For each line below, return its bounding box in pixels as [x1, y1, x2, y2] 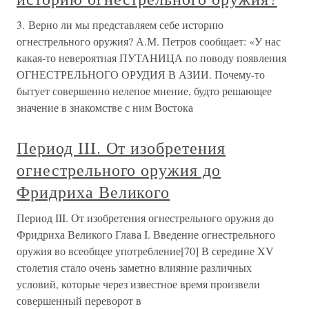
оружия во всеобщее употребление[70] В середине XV [17, 243, 274, 258]
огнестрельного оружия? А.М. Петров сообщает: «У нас [17, 34, 281, 48]
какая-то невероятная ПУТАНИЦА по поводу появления [17, 50, 286, 65]
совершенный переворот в [17, 293, 141, 308]
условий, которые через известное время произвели [17, 277, 260, 291]
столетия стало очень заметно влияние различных [17, 260, 252, 275]
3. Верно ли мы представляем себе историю [17, 17, 223, 32]
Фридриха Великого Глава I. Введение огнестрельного [17, 227, 275, 241]
